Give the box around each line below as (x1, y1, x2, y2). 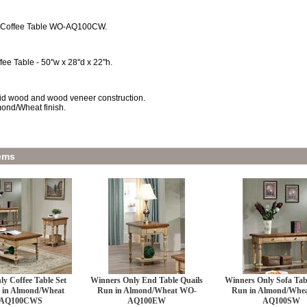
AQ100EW (127, 296, 166, 306)
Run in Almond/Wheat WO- (97, 286, 197, 295)
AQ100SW (262, 296, 300, 306)
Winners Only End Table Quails (90, 275, 203, 285)
